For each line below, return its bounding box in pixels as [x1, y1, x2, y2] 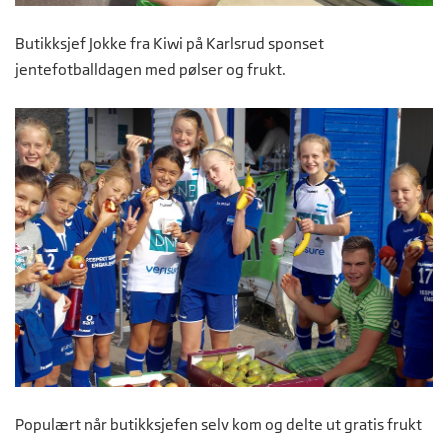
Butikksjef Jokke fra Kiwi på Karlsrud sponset [15, 34, 324, 54]
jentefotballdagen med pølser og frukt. [15, 60, 289, 80]
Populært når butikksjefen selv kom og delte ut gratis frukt [15, 414, 422, 434]
